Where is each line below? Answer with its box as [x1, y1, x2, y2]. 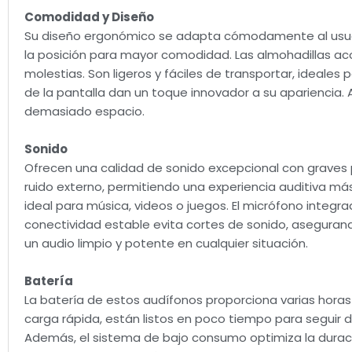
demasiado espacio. [24, 103, 145, 120]
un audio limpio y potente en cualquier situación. [24, 235, 308, 252]
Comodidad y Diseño [24, 9, 154, 26]
